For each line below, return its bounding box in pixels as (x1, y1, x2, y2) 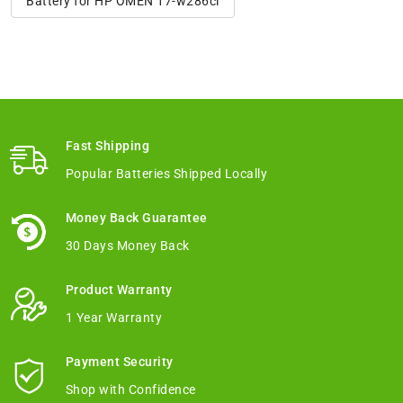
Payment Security (65, 354, 174, 370)
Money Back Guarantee (65, 210, 208, 226)
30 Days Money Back (65, 238, 190, 254)
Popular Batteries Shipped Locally (65, 166, 267, 182)
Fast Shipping (65, 139, 149, 154)
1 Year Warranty (65, 310, 162, 326)
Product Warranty (65, 282, 173, 298)
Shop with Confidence (65, 382, 196, 398)
